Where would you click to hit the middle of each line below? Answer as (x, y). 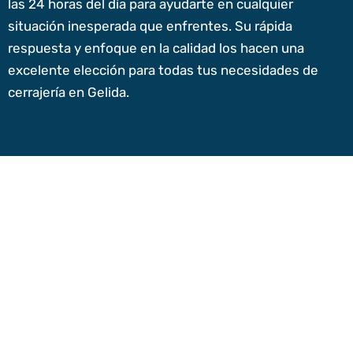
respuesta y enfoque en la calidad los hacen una (156, 48)
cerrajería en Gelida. (69, 93)
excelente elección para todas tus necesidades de (163, 71)
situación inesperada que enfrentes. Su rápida (150, 26)
